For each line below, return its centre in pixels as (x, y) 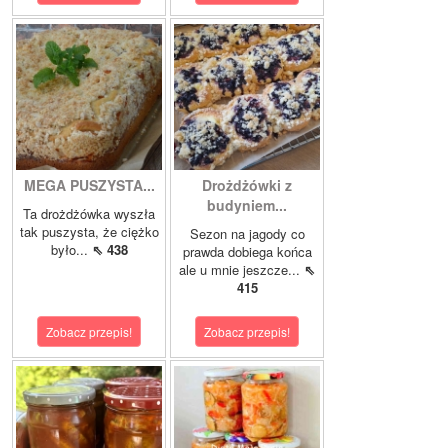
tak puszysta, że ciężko (89, 232)
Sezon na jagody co (247, 234)
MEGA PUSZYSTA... (89, 185)
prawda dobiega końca (247, 252)
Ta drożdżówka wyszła (89, 214)
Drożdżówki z (247, 185)
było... (71, 250)
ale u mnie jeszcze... (241, 270)
